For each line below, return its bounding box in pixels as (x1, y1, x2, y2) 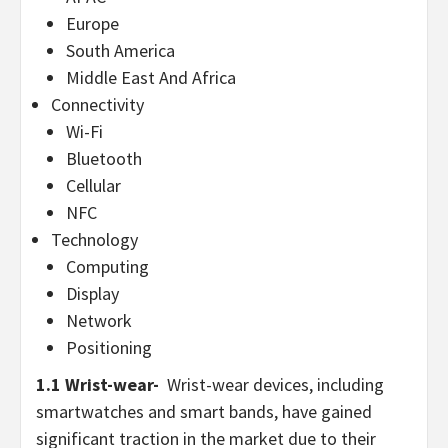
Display (66, 281, 119, 305)
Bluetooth (66, 146, 142, 170)
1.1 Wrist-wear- (36, 372, 163, 396)
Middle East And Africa (66, 65, 236, 89)
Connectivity (51, 92, 144, 116)
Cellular (66, 173, 121, 197)
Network (66, 308, 132, 332)
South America (66, 38, 175, 62)
